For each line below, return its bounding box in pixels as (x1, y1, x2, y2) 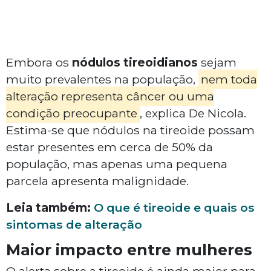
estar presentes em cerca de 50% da (6, 140, 213, 155)
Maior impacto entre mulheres (6, 241, 252, 260)
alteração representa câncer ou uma (6, 89, 214, 104)
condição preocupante (6, 106, 137, 121)
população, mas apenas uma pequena (6, 157, 227, 172)
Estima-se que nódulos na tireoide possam (6, 123, 255, 138)
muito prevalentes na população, (6, 72, 198, 87)
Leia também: (6, 200, 94, 215)
